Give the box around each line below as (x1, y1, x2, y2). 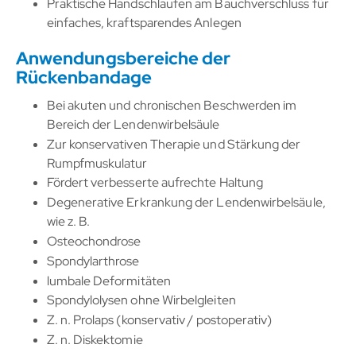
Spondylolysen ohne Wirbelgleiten (46, 292, 236, 309)
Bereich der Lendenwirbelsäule (46, 115, 220, 133)
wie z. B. (46, 213, 91, 230)
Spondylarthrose (46, 252, 140, 269)
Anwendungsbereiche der (16, 46, 231, 71)
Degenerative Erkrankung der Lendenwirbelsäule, (46, 194, 326, 211)
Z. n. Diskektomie (46, 331, 143, 348)
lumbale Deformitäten (46, 272, 171, 289)
